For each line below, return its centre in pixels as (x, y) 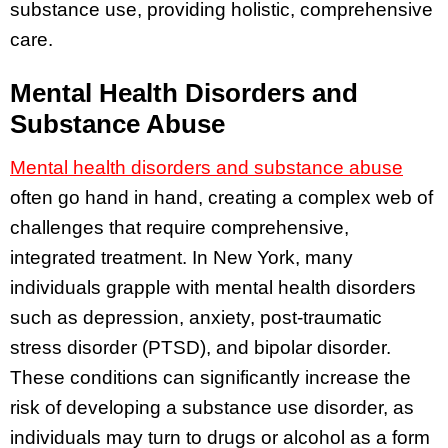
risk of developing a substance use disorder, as (212, 407)
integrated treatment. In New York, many (181, 257)
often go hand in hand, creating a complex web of (221, 197)
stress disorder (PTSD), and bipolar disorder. (200, 347)
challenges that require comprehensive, (179, 227)
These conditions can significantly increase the (210, 377)
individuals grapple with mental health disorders (213, 287)
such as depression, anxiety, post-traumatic (196, 317)
